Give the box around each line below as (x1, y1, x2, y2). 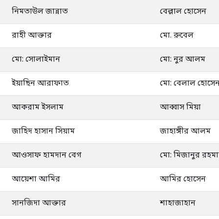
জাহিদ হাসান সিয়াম (12, 126, 75, 137)
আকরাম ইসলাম (12, 102, 64, 113)
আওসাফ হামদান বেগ (12, 150, 82, 161)
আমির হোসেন (160, 174, 206, 185)
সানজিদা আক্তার (12, 197, 66, 209)
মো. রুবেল (160, 30, 194, 41)
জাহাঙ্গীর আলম (160, 126, 211, 137)
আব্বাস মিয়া (160, 102, 201, 113)
